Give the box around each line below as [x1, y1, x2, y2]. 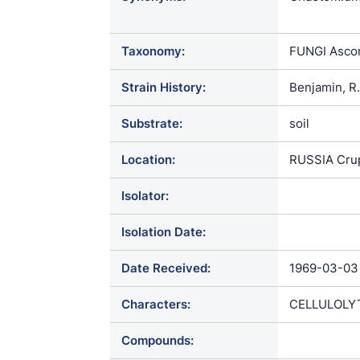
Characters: [121, 297, 190, 312]
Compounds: [121, 333, 194, 348]
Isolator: [121, 188, 169, 203]
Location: [121, 152, 175, 167]
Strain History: [121, 80, 206, 95]
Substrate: [121, 116, 182, 131]
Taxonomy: [121, 43, 185, 59]
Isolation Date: [121, 224, 206, 239]
